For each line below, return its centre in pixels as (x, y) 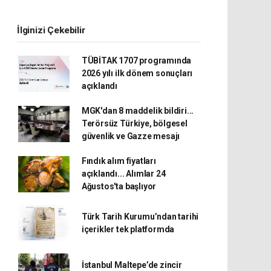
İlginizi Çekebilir (51, 30)
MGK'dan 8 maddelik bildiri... (138, 111)
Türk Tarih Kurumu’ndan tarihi (140, 217)
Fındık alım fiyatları (119, 161)
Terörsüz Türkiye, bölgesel (134, 123)
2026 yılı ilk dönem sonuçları (137, 73)
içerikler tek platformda (128, 229)
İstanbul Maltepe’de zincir (132, 265)
